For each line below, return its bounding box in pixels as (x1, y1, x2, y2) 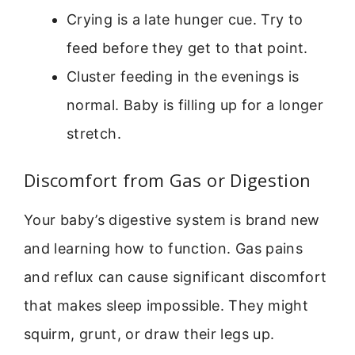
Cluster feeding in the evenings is (67, 67, 300, 85)
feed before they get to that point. (67, 39, 308, 56)
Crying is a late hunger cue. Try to (67, 10, 303, 28)
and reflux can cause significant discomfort (24, 268, 327, 285)
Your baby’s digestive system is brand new (24, 211, 320, 228)
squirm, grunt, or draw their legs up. (24, 325, 275, 342)
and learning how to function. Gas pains (24, 239, 303, 257)
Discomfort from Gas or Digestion (24, 167, 311, 192)
